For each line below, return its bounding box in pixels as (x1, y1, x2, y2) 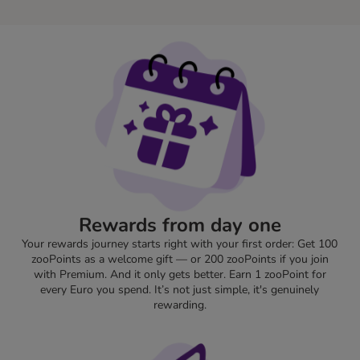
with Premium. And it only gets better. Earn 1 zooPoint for (33, 267, 326, 283)
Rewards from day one (78, 212, 281, 239)
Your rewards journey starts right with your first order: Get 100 (22, 236, 338, 252)
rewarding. (153, 297, 207, 313)
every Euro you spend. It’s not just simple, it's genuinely (40, 282, 320, 298)
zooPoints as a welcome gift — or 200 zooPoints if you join (31, 252, 329, 268)
